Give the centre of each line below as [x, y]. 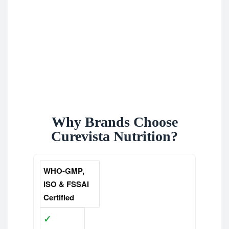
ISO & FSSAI [66, 184]
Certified [59, 198]
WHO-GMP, [64, 171]
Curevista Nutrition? [114, 136]
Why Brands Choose [114, 122]
